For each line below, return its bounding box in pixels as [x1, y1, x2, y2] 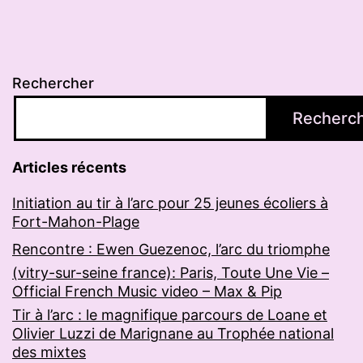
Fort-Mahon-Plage [12, 213, 139, 231]
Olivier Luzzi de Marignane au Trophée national [12, 325, 334, 343]
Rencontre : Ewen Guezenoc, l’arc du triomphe [12, 241, 330, 258]
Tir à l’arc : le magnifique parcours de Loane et [12, 306, 327, 324]
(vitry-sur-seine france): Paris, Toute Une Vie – [12, 264, 329, 282]
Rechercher [12, 75, 94, 92]
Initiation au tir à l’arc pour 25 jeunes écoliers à [12, 194, 328, 212]
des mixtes [12, 344, 86, 361]
